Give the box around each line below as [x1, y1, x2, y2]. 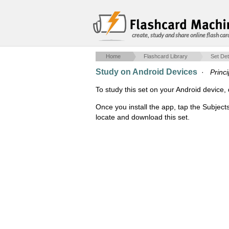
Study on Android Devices [96, 67, 197, 76]
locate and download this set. [96, 113, 190, 121]
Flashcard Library [144, 53, 188, 59]
